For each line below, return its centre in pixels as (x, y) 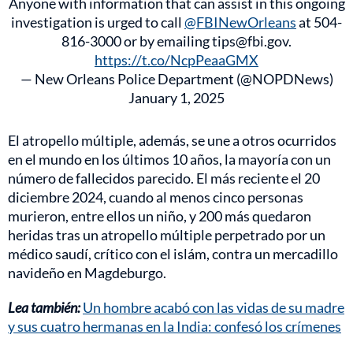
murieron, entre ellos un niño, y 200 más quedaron (160, 216)
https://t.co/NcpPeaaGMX (176, 59)
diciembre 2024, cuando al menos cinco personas (156, 197)
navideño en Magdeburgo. (87, 272)
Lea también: (44, 307)
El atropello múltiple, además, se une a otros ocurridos (172, 140)
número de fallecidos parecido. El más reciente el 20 (164, 178)
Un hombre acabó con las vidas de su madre (214, 307)
